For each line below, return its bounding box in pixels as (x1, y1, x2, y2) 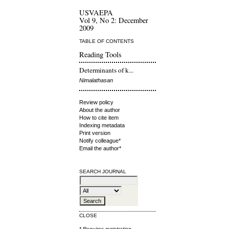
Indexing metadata (79, 122, 125, 128)
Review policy (79, 99, 113, 105)
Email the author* (79, 145, 121, 151)
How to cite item (79, 114, 119, 121)
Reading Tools (79, 50, 122, 60)
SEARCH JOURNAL (79, 168, 126, 174)
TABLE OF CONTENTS (79, 38, 134, 44)
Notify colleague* (79, 137, 121, 144)
